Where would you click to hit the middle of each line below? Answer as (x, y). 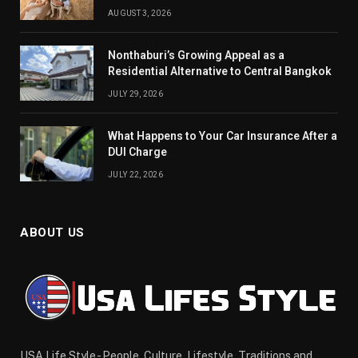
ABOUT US (52, 232)
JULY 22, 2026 (135, 174)
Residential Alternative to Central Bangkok (220, 71)
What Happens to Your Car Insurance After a (223, 135)
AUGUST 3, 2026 (140, 13)
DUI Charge (137, 151)
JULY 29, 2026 (135, 93)
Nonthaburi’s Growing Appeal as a (196, 55)
